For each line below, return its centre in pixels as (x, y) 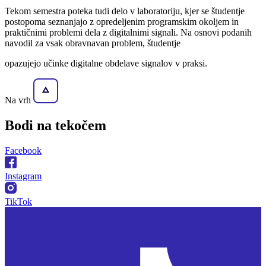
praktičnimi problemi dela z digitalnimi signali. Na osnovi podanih (128, 33)
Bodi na (28, 126)
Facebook (23, 151)
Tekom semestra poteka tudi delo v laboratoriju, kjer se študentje (125, 11)
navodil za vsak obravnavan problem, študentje (93, 43)
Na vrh (19, 100)
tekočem (79, 126)
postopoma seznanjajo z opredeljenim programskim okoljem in (122, 22)
